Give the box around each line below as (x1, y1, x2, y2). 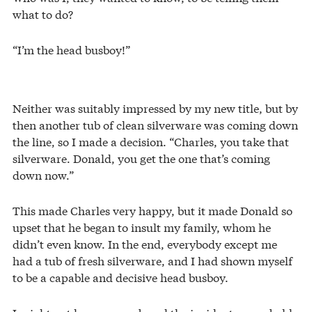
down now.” (13, 166, 74, 183)
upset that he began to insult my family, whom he (13, 219, 271, 235)
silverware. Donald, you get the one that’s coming (13, 150, 270, 166)
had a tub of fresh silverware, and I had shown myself (13, 252, 292, 269)
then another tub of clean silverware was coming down (13, 116, 298, 133)
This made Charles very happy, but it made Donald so (13, 202, 292, 219)
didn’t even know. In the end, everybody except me (13, 235, 277, 252)
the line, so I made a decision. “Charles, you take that (13, 133, 289, 150)
